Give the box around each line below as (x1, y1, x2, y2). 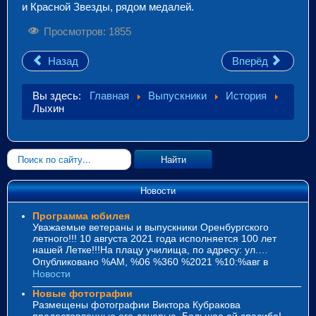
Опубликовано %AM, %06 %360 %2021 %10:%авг (32, 255, 263, 267)
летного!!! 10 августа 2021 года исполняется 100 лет (32, 232, 276, 244)
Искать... (7, 149, 45, 160)
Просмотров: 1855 (43, 25, 131, 37)
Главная (90, 89, 129, 102)
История (226, 89, 267, 102)
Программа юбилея (32, 209, 130, 221)
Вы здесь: (32, 89, 87, 102)
